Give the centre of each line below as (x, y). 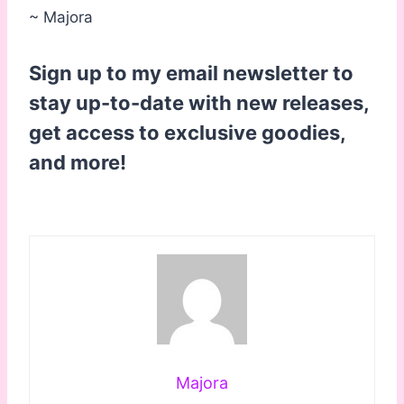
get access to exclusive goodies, (187, 133)
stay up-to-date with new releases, (199, 103)
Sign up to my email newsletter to (191, 73)
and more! (78, 163)
